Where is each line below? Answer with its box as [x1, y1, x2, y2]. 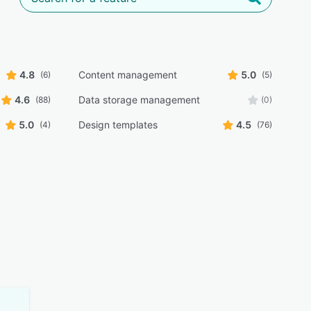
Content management [78, 69, 177, 81]
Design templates [78, 119, 158, 131]
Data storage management [78, 94, 200, 106]
